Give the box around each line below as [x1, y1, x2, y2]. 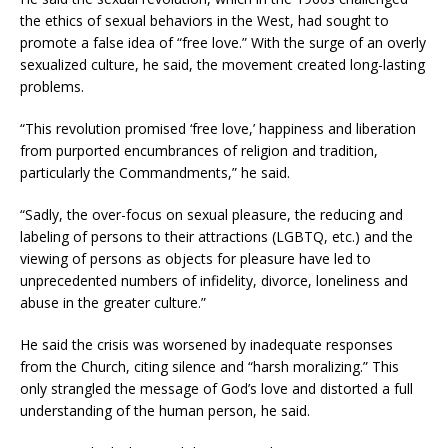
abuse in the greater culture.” [20, 292, 206, 312]
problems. [20, 76, 84, 96]
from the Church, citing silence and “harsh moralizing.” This [20, 356, 399, 376]
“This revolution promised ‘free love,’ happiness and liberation [20, 118, 416, 138]
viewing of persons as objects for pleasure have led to [20, 248, 371, 268]
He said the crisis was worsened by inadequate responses [20, 334, 393, 354]
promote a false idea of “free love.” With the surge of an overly [20, 32, 426, 52]
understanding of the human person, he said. [20, 400, 310, 420]
